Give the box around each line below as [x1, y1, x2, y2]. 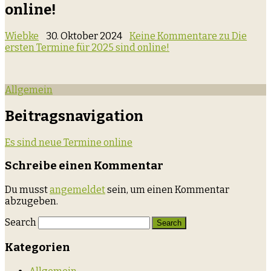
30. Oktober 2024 [46, 30, 122, 42]
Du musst [5, 184, 50, 196]
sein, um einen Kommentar [105, 184, 229, 196]
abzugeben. [5, 195, 58, 207]
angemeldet [50, 184, 105, 196]
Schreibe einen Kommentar [5, 159, 163, 173]
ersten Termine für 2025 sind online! [5, 41, 169, 53]
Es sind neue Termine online [5, 136, 132, 148]
